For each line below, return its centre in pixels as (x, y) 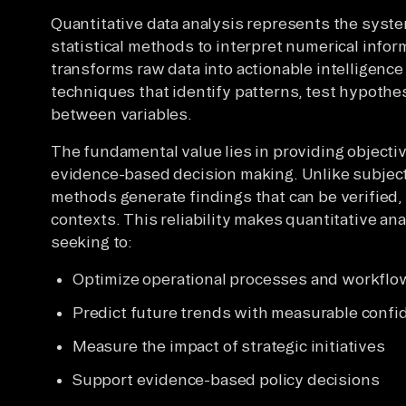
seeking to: (92, 241)
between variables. (121, 113)
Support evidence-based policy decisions (226, 379)
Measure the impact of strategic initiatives (229, 345)
